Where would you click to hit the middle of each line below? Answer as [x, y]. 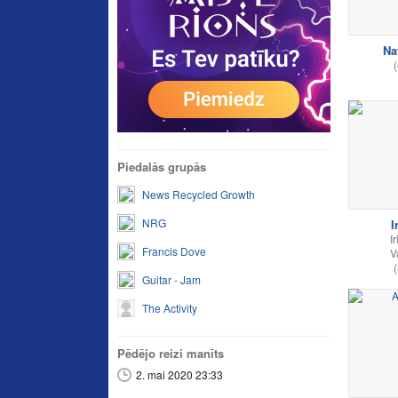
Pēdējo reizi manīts [171, 353]
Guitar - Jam [171, 279]
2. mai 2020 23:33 [179, 374]
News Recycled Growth [199, 194]
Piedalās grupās [162, 167]
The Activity [170, 308]
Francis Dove [174, 251]
